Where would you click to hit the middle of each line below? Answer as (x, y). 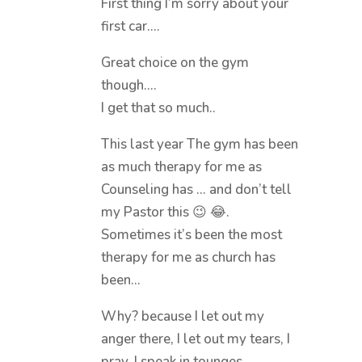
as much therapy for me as (181, 166)
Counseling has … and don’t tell (196, 189)
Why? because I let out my (182, 316)
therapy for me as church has (188, 257)
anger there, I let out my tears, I (195, 339)
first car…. (130, 26)
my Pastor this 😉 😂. (165, 212)
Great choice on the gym (175, 62)
